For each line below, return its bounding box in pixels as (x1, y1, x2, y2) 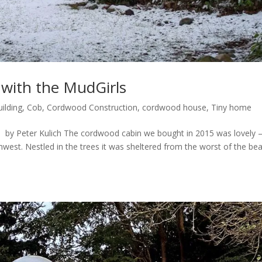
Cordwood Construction (47, 102, 137, 113)
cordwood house (142, 102, 206, 113)
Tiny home (211, 102, 251, 113)
